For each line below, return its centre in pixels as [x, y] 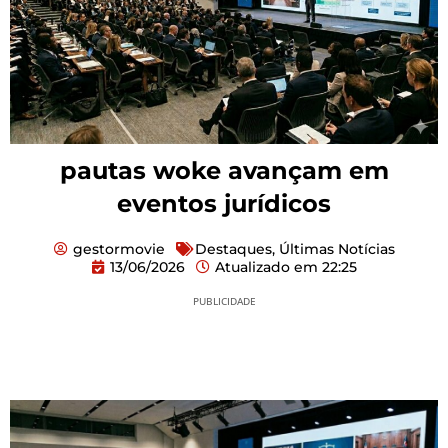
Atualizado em [266, 267]
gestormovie [118, 249]
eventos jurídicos [224, 204]
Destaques [233, 249]
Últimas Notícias [336, 249]
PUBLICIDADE [224, 301]
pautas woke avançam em [224, 171]
